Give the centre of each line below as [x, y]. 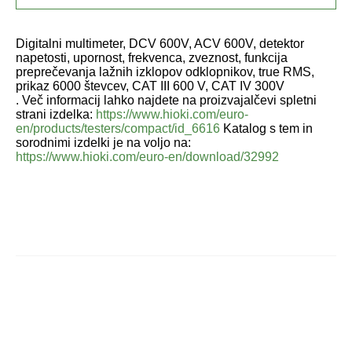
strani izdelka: [56, 114]
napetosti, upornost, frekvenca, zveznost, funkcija [152, 57]
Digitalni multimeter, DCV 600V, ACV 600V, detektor [160, 43]
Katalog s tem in [266, 128]
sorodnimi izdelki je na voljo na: [103, 142]
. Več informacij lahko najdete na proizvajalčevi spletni [166, 100]
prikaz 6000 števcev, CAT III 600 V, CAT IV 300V [150, 86]
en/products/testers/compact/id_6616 [118, 128]
